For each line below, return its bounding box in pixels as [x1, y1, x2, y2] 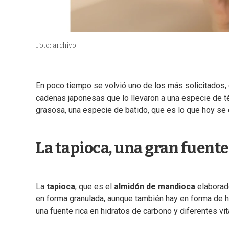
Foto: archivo [36, 41, 76, 50]
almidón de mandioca [114, 181, 195, 192]
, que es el [75, 181, 114, 192]
